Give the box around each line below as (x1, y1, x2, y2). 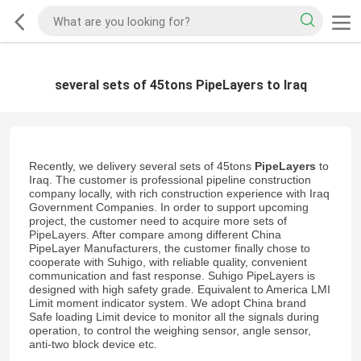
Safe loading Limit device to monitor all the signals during (28, 310, 319, 324)
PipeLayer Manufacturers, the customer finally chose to (28, 242, 310, 255)
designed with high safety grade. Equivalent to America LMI (28, 283, 330, 297)
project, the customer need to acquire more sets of (28, 214, 287, 228)
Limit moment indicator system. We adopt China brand (28, 297, 306, 310)
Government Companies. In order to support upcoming (28, 201, 309, 214)
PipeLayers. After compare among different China (28, 228, 281, 242)
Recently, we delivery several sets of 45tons (28, 160, 251, 173)
